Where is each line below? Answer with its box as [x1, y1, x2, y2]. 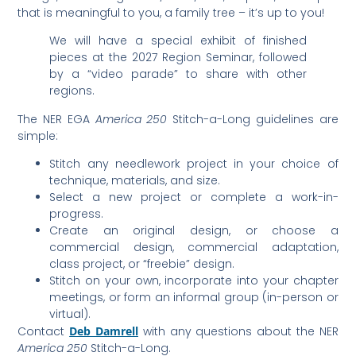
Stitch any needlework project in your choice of [49, 156, 339, 172]
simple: [17, 127, 59, 144]
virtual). [49, 306, 91, 322]
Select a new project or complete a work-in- [49, 189, 339, 205]
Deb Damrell [69, 323, 138, 339]
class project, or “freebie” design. [49, 256, 235, 272]
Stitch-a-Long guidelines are [167, 110, 339, 127]
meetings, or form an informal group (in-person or [49, 289, 339, 305]
